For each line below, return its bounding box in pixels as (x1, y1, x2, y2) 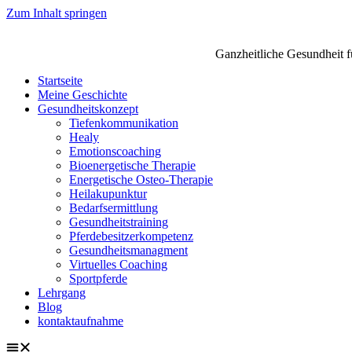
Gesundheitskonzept (38, 102, 138, 115)
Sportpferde (69, 272, 127, 285)
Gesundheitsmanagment (69, 244, 188, 257)
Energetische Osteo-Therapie (69, 173, 213, 186)
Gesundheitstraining (69, 215, 168, 229)
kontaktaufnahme (38, 314, 123, 328)
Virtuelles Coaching (69, 258, 167, 271)
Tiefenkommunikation (69, 116, 178, 130)
